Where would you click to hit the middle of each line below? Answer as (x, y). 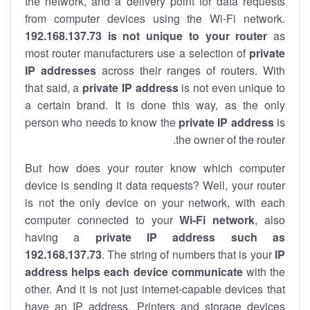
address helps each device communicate (134, 272)
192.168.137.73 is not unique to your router (146, 36)
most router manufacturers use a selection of (137, 53)
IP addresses (61, 70)
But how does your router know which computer (155, 168)
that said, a (54, 88)
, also (270, 220)
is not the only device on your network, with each (155, 202)
